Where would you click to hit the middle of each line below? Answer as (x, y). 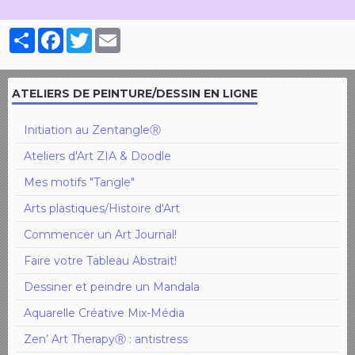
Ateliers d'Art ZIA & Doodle (97, 156)
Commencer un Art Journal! (100, 234)
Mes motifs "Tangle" (79, 182)
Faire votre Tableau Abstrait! (100, 260)
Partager (59, 34)
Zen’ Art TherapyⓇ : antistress (106, 339)
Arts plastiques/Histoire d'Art (102, 208)
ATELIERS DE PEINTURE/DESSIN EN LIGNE (135, 93)
